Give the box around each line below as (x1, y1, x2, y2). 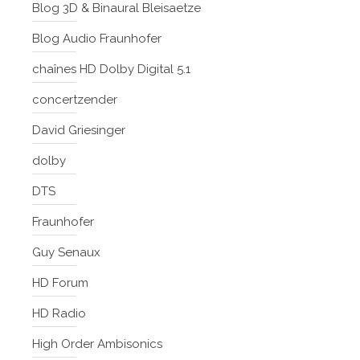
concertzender (32, 92, 117, 108)
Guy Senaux (32, 245, 100, 260)
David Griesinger (32, 123, 125, 138)
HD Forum (32, 276, 88, 291)
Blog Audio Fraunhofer (32, 31, 162, 47)
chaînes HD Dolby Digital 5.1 (32, 62, 190, 77)
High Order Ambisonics (32, 337, 162, 352)
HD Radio (32, 306, 86, 321)
